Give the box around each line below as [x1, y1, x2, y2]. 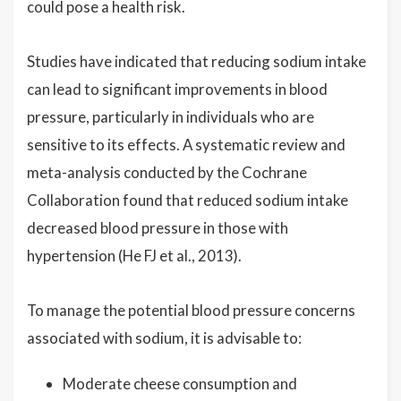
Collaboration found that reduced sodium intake [27, 191, 348, 209]
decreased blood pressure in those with [27, 218, 288, 237]
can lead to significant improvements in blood [27, 80, 328, 98]
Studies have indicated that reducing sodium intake [27, 52, 366, 71]
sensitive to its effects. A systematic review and [27, 135, 346, 154]
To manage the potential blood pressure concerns [27, 301, 355, 320]
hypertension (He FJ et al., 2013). [27, 246, 242, 265]
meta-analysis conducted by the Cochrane [27, 163, 307, 182]
